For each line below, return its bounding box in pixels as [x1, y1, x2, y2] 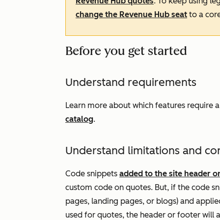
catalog [65, 114, 93, 124]
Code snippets [65, 169, 119, 178]
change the [76, 10, 119, 19]
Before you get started [65, 44, 187, 58]
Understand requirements [65, 76, 196, 89]
